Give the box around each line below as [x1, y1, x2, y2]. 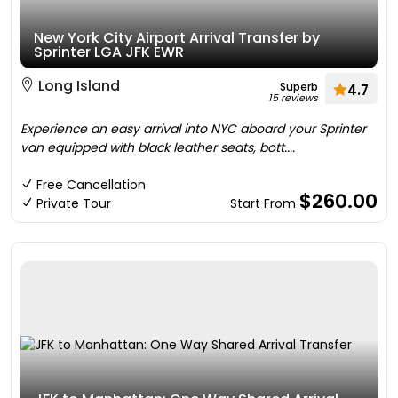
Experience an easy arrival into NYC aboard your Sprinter [20, 120, 366, 138]
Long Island [35, 76, 120, 96]
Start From [230, 195, 299, 212]
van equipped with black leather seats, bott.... [20, 139, 295, 156]
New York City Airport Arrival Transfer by [34, 28, 320, 48]
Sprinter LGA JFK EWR [34, 42, 184, 62]
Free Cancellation [36, 176, 146, 194]
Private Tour [36, 195, 111, 212]
